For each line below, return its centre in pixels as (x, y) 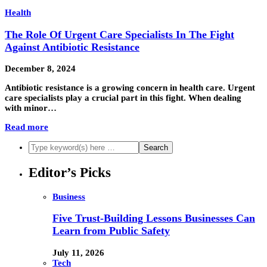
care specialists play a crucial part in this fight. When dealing (123, 98)
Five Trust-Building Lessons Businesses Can (154, 218)
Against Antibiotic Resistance (72, 47)
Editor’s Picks (70, 172)
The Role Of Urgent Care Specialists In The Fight (119, 34)
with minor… (31, 108)
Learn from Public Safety (111, 231)
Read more (27, 127)
